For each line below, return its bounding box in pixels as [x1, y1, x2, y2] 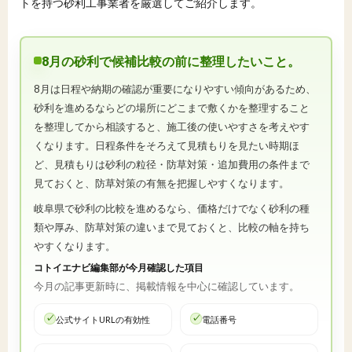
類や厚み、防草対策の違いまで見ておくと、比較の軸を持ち [34, 220, 310, 233]
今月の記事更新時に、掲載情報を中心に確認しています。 [34, 279, 299, 292]
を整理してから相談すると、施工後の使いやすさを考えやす [34, 119, 310, 133]
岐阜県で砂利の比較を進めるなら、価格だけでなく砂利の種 [34, 201, 310, 214]
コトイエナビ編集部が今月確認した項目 [34, 261, 203, 273]
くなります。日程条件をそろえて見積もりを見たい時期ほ [34, 138, 299, 152]
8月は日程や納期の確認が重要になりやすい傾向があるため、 [34, 82, 316, 95]
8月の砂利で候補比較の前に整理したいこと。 [42, 53, 300, 68]
